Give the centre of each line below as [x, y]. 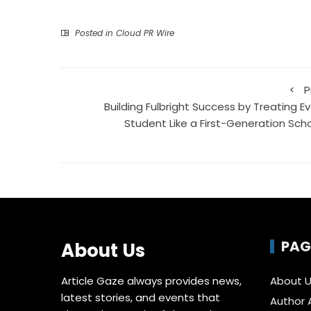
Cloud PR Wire [145, 33]
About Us [103, 251]
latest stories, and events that [141, 298]
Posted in [94, 33]
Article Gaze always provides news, [152, 281]
